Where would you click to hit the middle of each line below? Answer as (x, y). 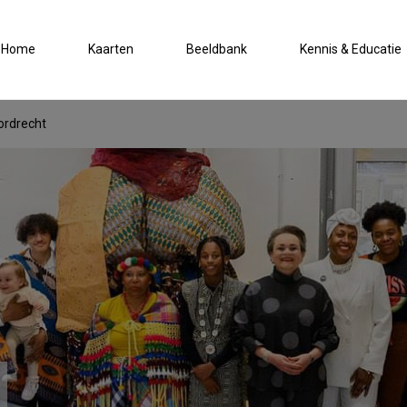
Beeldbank (217, 49)
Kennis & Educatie (351, 49)
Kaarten (111, 49)
